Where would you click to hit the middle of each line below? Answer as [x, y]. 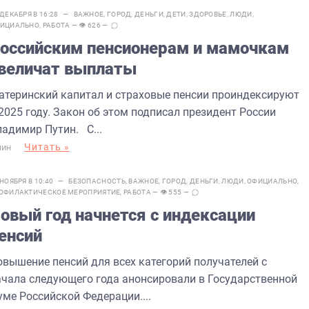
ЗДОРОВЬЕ [208, 14]
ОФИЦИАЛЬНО [272, 181]
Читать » [47, 147]
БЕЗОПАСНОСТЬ [97, 181]
